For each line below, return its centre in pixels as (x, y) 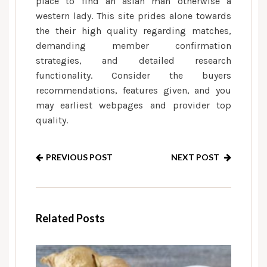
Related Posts (70, 218)
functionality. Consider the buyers (133, 75)
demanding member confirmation (133, 46)
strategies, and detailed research (133, 60)
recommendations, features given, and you (133, 90)
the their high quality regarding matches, (133, 31)
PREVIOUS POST (79, 157)
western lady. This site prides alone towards (133, 16)
